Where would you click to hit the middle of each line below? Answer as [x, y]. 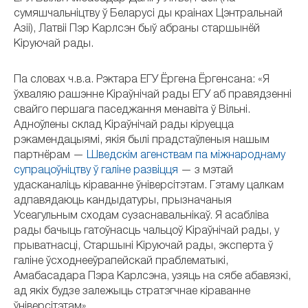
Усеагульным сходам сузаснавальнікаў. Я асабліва [141, 217]
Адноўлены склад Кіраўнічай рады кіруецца [124, 126]
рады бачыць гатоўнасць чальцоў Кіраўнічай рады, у [146, 232]
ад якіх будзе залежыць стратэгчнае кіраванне [132, 292]
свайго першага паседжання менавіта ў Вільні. [132, 111]
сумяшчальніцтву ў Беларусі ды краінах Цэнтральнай [148, 14]
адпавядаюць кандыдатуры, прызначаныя [123, 201]
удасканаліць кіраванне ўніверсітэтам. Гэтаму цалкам [149, 186]
